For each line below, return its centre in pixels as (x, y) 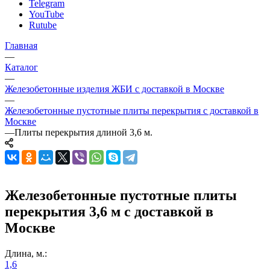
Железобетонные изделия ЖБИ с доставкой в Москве (115, 89)
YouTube (46, 14)
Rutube (43, 25)
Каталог (21, 67)
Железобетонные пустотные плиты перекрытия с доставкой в (132, 110)
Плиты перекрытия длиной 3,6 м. (83, 132)
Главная (21, 45)
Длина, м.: (26, 253)
